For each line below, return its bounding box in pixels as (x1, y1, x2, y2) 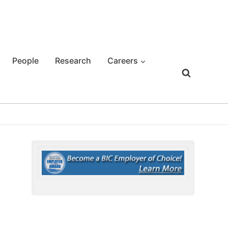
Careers (107, 55, 138, 66)
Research (55, 55, 91, 66)
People (12, 55, 39, 66)
